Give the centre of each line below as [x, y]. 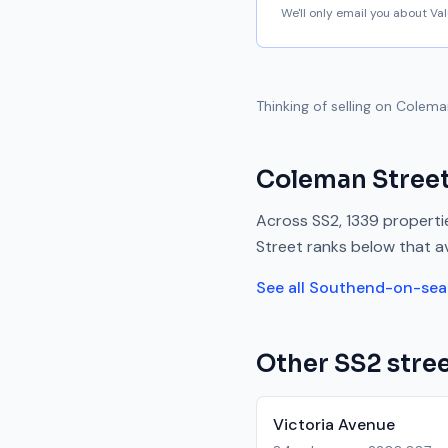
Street [279, 246]
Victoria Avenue [334, 424]
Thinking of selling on [326, 106]
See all [282, 287]
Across [284, 220]
